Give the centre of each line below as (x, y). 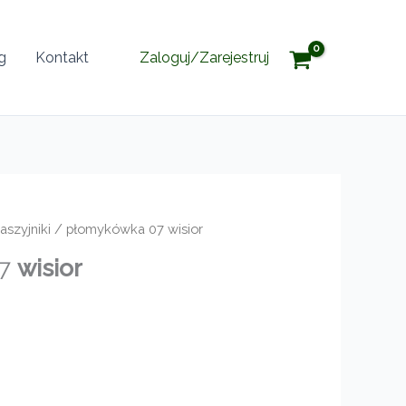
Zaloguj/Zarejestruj (204, 57)
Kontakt (62, 57)
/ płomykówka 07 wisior (127, 229)
